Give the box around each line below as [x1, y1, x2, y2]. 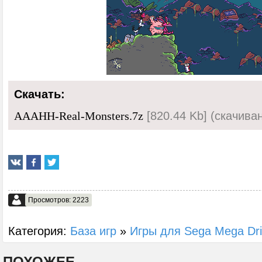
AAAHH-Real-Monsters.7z [14, 110, 143, 122]
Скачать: [14, 88, 65, 101]
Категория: [8, 224, 70, 237]
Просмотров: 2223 [28, 196, 89, 204]
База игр [70, 224, 116, 237]
